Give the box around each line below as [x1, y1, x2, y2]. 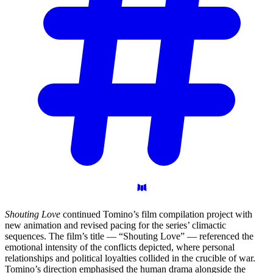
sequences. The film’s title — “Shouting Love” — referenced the [5, 231, 253, 242]
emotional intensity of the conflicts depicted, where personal [5, 242, 235, 253]
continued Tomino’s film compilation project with [60, 209, 252, 220]
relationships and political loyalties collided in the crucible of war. [5, 253, 255, 264]
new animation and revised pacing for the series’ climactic [5, 220, 226, 231]
